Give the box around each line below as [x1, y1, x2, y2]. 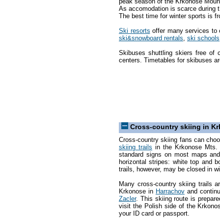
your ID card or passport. [119, 209, 190, 217]
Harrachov [155, 187, 185, 195]
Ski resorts [119, 27, 150, 34]
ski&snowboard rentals [119, 34, 183, 42]
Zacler [119, 194, 136, 202]
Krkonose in [119, 187, 156, 195]
